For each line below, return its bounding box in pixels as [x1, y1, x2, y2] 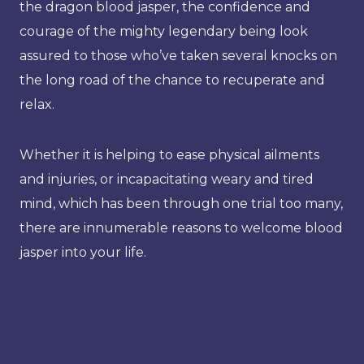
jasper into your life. [19, 244, 146, 260]
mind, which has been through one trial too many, [19, 195, 343, 211]
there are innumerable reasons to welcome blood [19, 219, 343, 236]
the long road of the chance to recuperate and [19, 71, 325, 88]
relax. [19, 96, 54, 112]
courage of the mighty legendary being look [19, 23, 308, 39]
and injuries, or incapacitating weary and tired [19, 171, 314, 187]
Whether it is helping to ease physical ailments [19, 146, 319, 162]
